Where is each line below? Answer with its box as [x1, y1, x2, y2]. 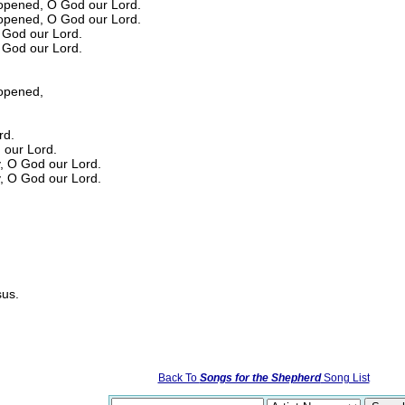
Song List [320, 372, 370, 384]
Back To [157, 372, 200, 384]
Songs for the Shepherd [199, 372, 321, 384]
